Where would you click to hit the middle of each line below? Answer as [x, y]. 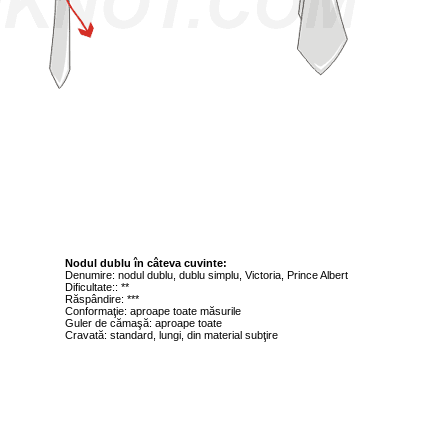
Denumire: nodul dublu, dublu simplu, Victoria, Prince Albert [206, 275]
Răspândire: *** [102, 299]
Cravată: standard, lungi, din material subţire [171, 335]
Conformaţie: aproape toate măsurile [153, 311]
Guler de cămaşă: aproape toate [143, 323]
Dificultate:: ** [97, 287]
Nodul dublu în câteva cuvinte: [146, 263]
